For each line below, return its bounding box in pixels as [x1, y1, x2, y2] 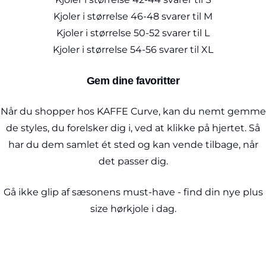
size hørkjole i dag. [90, 203, 176, 214]
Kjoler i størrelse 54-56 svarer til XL [53, 44, 213, 55]
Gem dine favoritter [86, 75, 180, 87]
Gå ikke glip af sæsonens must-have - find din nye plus [3, 186, 263, 198]
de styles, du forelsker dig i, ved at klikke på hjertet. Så [6, 122, 260, 134]
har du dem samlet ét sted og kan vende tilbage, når [8, 139, 258, 150]
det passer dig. [98, 156, 168, 167]
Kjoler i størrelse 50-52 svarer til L [56, 27, 210, 39]
